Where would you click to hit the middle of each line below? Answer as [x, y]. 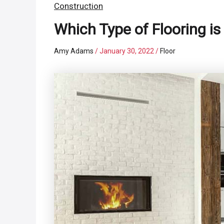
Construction [79, 6]
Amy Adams [75, 51]
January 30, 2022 [128, 51]
